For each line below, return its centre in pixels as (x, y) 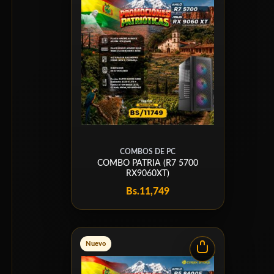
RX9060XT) (148, 174)
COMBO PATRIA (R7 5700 (148, 163)
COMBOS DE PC (148, 152)
